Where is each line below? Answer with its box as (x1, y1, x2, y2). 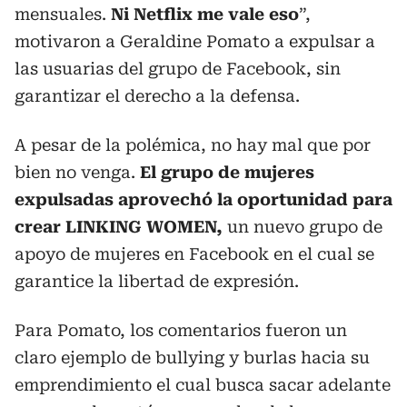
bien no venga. (15, 163, 140, 183)
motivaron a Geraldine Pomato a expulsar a (15, 32, 375, 52)
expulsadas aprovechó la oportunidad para (15, 190, 392, 210)
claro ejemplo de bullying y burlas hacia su (15, 348, 370, 368)
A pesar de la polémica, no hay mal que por (15, 135, 371, 155)
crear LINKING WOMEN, (15, 217, 223, 237)
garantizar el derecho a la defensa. (15, 86, 300, 106)
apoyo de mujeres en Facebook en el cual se (15, 244, 374, 264)
